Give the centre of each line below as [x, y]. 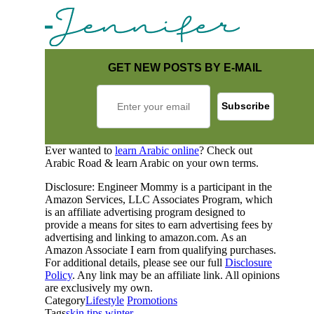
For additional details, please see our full [135, 262]
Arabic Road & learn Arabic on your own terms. [152, 163]
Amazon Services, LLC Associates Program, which [159, 199]
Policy [59, 275]
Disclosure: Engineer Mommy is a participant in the [158, 186]
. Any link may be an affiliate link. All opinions [176, 275]
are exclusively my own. [99, 287]
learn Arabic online [157, 150]
